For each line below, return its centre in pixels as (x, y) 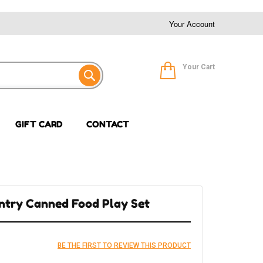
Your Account (192, 24)
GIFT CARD (39, 124)
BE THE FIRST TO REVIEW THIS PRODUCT (124, 245)
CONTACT (107, 124)
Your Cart (199, 67)
